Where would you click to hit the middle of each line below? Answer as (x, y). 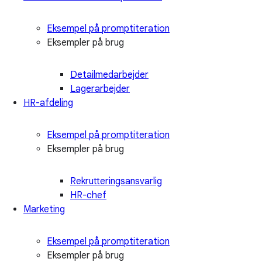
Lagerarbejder (100, 89)
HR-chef (88, 195)
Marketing (44, 209)
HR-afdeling (48, 103)
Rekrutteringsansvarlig (116, 181)
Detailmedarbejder (109, 75)
